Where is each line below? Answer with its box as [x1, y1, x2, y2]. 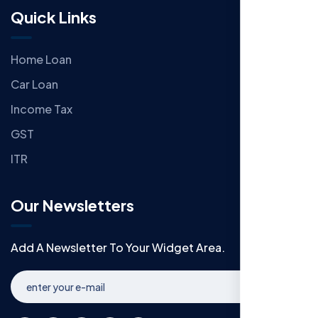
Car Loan [11, 77, 58, 92]
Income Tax [11, 102, 72, 117]
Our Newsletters [11, 195, 134, 216]
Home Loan [11, 52, 72, 67]
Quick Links [11, 7, 97, 28]
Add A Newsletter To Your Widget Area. [11, 240, 225, 256]
